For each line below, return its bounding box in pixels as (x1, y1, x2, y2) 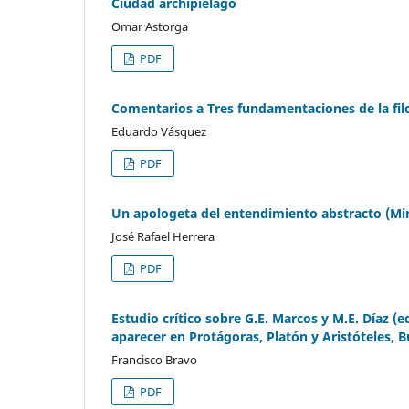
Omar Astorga (111, 18, 188, 35)
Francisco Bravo (111, 351, 197, 368)
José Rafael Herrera (111, 227, 215, 245)
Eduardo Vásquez (111, 122, 206, 140)
